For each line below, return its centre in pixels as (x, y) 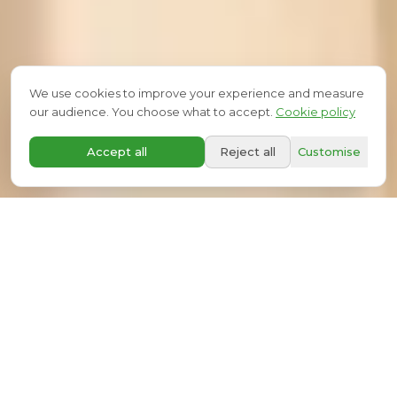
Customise (329, 152)
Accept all (117, 152)
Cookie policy (315, 112)
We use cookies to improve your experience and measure (197, 93)
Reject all (248, 152)
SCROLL (198, 120)
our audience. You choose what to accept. (151, 112)
